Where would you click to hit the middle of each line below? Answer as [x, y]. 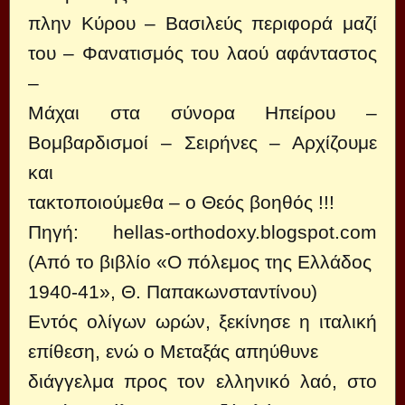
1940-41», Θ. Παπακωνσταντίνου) [173, 292]
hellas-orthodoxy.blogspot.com [245, 232]
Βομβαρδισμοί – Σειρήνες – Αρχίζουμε [202, 142]
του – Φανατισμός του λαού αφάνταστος [202, 53]
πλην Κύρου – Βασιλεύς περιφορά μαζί [202, 23]
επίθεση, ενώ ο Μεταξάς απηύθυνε [173, 351]
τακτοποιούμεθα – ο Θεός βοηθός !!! [181, 202]
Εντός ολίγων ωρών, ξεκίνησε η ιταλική [202, 321]
